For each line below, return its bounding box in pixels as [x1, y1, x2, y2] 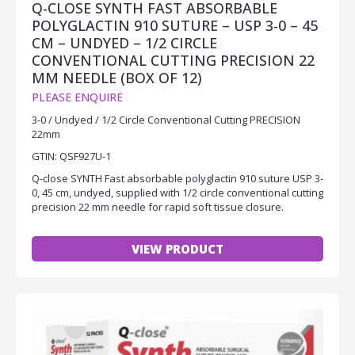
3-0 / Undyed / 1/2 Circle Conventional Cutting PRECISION [32, 112, 300, 127]
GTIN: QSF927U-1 [32, 148, 111, 163]
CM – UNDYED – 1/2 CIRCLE [32, 32, 217, 52]
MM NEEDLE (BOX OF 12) [32, 67, 202, 87]
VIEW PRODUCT [132, 240, 223, 257]
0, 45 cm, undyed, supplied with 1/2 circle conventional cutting [32, 185, 323, 200]
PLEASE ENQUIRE [32, 89, 123, 105]
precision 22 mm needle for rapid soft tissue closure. [32, 199, 284, 214]
